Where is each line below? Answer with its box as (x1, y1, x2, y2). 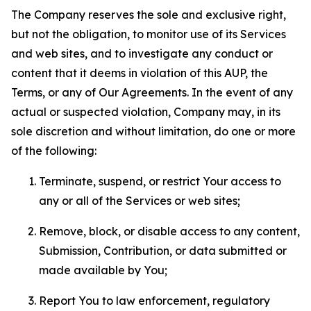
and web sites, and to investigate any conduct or (11, 47, 273, 60)
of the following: (11, 144, 96, 158)
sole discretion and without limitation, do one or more (11, 124, 296, 138)
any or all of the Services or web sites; (39, 194, 240, 208)
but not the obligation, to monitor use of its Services (11, 27, 286, 41)
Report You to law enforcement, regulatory (39, 294, 270, 308)
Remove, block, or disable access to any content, (39, 224, 300, 238)
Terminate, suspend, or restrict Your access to (39, 174, 281, 188)
